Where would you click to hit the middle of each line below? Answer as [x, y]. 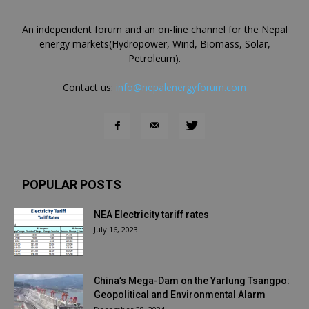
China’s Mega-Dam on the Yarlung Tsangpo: [192, 281]
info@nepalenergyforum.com [181, 88]
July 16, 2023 [116, 230]
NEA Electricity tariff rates [151, 215]
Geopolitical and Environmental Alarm [180, 295]
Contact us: [89, 88]
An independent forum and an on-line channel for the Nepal [154, 30]
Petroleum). [154, 59]
